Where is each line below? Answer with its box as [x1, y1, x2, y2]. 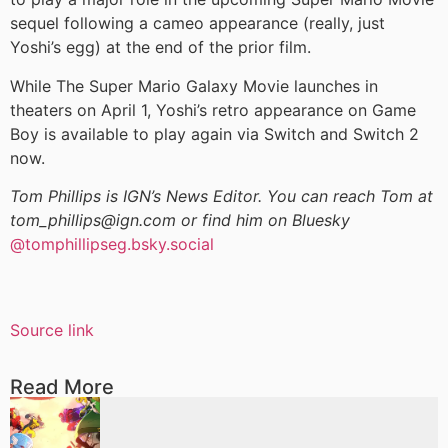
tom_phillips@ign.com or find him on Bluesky [10, 210, 350, 231]
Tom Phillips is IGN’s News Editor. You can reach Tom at [10, 186, 433, 207]
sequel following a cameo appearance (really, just [10, 13, 385, 34]
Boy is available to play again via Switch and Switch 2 [10, 123, 419, 144]
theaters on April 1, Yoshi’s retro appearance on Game [10, 99, 416, 120]
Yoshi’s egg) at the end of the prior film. [10, 37, 311, 58]
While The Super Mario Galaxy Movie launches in [10, 75, 378, 96]
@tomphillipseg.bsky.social [10, 234, 214, 255]
